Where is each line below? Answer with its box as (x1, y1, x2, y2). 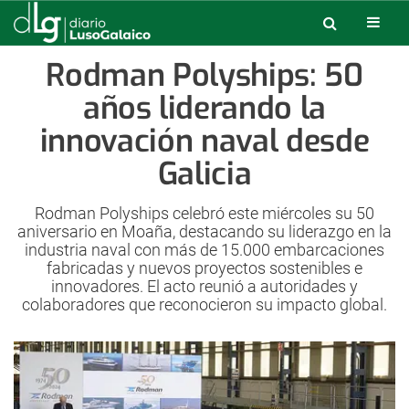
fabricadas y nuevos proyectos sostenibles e (47, 258, 362, 278)
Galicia (157, 153, 252, 194)
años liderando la (82, 88, 327, 129)
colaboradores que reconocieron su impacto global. (22, 295, 387, 314)
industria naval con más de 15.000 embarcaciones (25, 240, 384, 259)
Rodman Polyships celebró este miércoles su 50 (35, 204, 374, 223)
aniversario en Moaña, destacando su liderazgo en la (17, 222, 392, 241)
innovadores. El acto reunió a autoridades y (51, 277, 358, 296)
